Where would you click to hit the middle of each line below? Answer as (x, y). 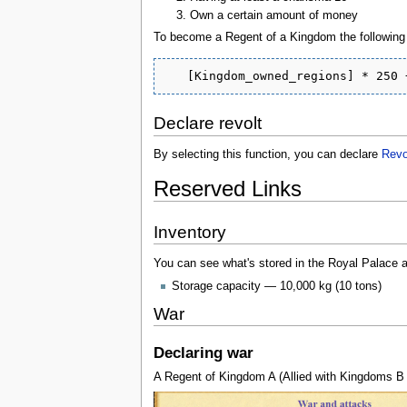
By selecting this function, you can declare (267, 154)
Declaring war (203, 352)
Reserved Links (227, 189)
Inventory (189, 233)
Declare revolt (207, 124)
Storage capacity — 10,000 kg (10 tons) (276, 287)
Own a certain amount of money (274, 15)
